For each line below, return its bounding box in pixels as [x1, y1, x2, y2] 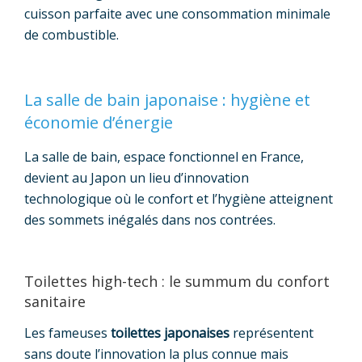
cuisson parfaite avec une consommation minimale [24, 4, 330, 23]
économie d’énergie [24, 111, 173, 133]
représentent [229, 324, 314, 343]
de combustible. [24, 25, 119, 44]
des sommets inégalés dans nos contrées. [24, 210, 276, 229]
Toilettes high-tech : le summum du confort [24, 271, 330, 291]
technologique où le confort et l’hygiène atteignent [24, 189, 333, 208]
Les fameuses [24, 324, 111, 343]
